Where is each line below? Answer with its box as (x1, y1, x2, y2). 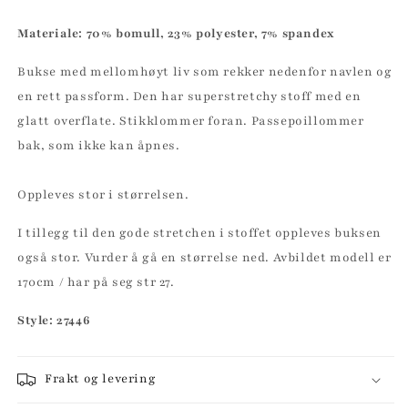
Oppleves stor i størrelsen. (17, 187, 192, 204)
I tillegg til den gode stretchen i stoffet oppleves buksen (17, 225, 382, 242)
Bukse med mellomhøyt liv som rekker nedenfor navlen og (17, 64, 393, 81)
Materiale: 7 (17, 25, 93, 43)
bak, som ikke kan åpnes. (17, 138, 187, 155)
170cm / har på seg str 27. (17, 274, 175, 291)
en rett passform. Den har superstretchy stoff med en (17, 88, 362, 106)
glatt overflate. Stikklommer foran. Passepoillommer (17, 113, 364, 130)
